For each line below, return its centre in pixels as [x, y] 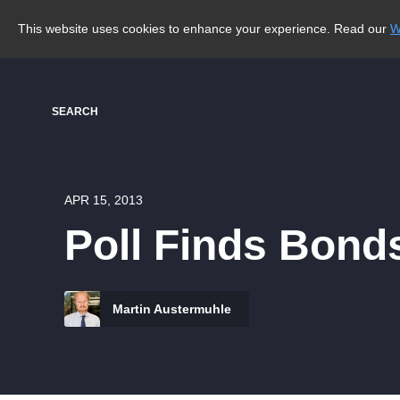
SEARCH [75, 112]
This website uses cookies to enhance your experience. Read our [204, 29]
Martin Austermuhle [170, 309]
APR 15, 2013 [104, 200]
